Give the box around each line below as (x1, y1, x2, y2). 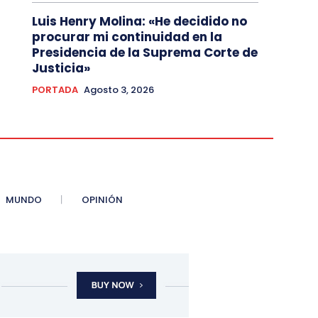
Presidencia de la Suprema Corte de (31, 44, 258, 62)
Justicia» (31, 60, 90, 77)
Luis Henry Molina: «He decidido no (31, 13, 247, 31)
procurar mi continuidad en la (31, 28, 222, 46)
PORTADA (31, 83, 78, 97)
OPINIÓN (81, 193, 123, 207)
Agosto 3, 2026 (83, 83, 154, 97)
